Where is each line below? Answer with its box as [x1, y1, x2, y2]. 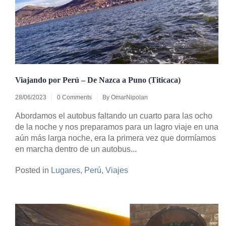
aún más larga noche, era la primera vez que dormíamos [15, 134, 216, 143]
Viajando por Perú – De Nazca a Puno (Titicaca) [15, 76, 181, 85]
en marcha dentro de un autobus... [15, 145, 137, 154]
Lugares [51, 166, 80, 175]
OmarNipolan [111, 94, 148, 101]
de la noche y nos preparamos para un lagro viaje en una [15, 123, 218, 132]
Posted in [15, 166, 51, 175]
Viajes [105, 166, 128, 175]
